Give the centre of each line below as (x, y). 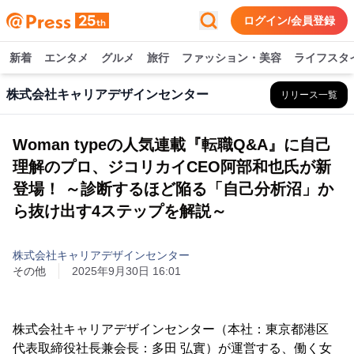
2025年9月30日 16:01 (126, 271)
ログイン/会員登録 (289, 21)
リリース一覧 (309, 95)
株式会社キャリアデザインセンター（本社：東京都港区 (171, 329)
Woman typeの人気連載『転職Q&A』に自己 (172, 145)
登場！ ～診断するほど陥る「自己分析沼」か (173, 189)
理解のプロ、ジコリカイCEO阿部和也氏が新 (172, 167)
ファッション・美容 (232, 58)
